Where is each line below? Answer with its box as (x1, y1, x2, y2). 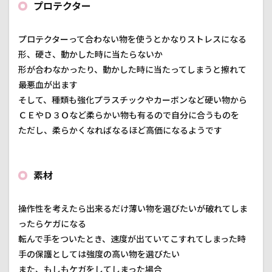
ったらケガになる (18, 218, 86, 229)
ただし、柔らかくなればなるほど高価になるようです (18, 124, 222, 135)
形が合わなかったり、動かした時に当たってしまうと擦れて (18, 64, 246, 75)
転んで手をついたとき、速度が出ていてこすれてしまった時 (18, 233, 246, 244)
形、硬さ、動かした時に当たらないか (18, 49, 163, 59)
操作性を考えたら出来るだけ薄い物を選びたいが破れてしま (18, 203, 248, 214)
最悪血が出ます (18, 79, 78, 90)
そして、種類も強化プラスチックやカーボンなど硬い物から (18, 94, 247, 105)
